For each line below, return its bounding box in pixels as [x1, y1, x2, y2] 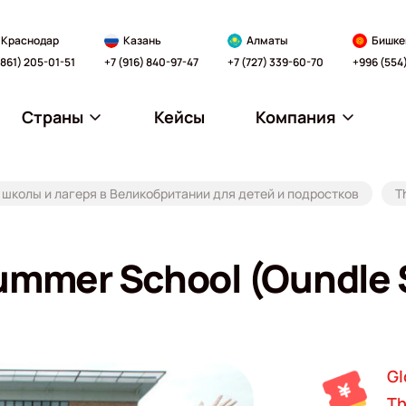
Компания [256, 105, 337, 128]
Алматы [246, 32, 288, 48]
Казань [122, 32, 161, 48]
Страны [21, 105, 83, 128]
